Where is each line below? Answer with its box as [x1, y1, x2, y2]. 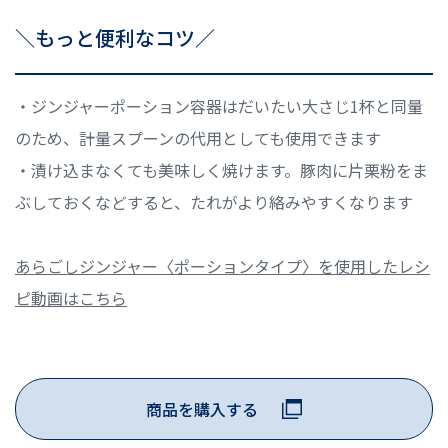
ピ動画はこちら [15, 285, 127, 310]
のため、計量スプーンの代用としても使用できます [15, 125, 381, 150]
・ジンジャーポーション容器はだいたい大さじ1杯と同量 [15, 93, 423, 118]
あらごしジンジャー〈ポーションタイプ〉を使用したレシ [15, 253, 430, 278]
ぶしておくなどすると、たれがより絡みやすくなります [15, 189, 413, 214]
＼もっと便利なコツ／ [15, 22, 215, 52]
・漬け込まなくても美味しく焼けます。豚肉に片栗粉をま [15, 157, 428, 182]
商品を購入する [146, 396, 258, 421]
